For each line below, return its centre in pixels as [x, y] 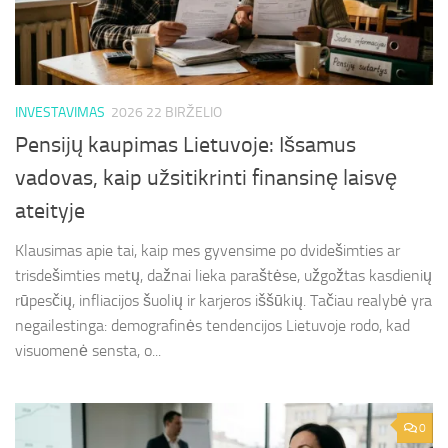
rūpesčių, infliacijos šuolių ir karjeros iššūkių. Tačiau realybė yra [223, 300]
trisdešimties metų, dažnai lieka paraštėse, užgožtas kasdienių [223, 275]
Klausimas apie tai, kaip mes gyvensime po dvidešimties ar [207, 250]
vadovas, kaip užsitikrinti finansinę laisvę [206, 177]
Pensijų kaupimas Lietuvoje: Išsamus [185, 144]
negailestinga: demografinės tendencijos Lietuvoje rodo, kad [212, 325]
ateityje [50, 210]
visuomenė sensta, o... [88, 350]
